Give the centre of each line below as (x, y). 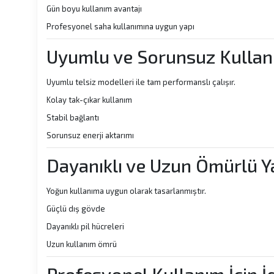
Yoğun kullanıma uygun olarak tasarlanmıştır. (126, 191)
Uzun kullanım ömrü (82, 244)
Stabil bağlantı (73, 117)
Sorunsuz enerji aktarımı (90, 135)
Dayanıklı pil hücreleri (85, 226)
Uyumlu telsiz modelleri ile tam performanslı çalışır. (141, 82)
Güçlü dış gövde (76, 209)
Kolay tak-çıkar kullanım (89, 100)
